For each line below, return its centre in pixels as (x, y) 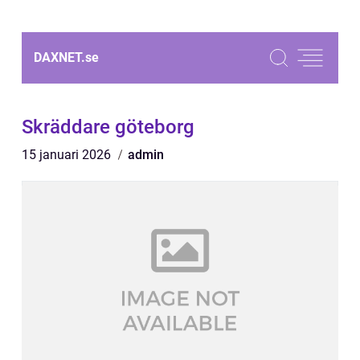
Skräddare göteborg (108, 127)
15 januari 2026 (68, 155)
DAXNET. (59, 57)
